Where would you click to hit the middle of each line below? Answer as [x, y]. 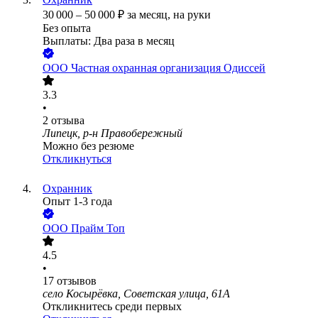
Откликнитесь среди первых [112, 307]
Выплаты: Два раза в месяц [109, 41]
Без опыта [67, 28]
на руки [192, 15]
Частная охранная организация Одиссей [168, 68]
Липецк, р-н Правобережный [113, 133]
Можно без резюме [88, 146]
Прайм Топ [98, 229]
